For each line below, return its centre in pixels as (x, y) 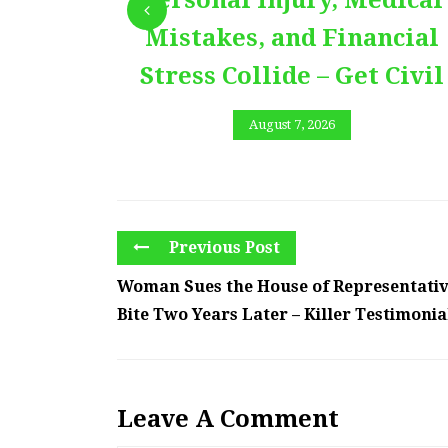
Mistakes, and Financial (292, 38)
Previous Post (222, 247)
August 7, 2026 (292, 124)
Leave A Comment (228, 419)
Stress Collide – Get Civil (292, 76)
